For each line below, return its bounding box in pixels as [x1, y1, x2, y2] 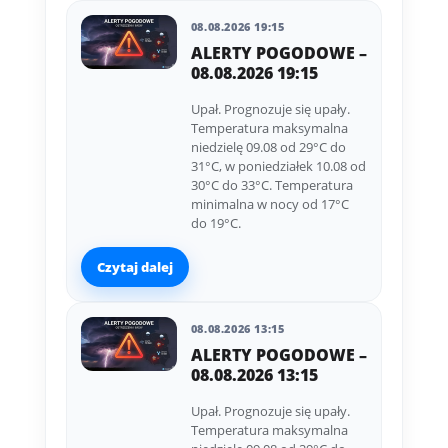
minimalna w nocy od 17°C [190, 195, 349, 214]
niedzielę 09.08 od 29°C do [190, 138, 346, 157]
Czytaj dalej [96, 257, 173, 276]
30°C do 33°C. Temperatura [190, 176, 353, 195]
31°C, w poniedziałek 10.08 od [190, 157, 366, 176]
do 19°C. [190, 214, 241, 233]
